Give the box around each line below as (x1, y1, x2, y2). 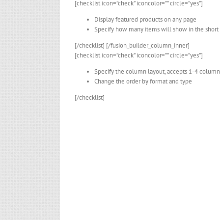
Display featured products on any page (94, 15, 196, 24)
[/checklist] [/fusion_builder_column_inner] (75, 41, 190, 50)
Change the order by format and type (94, 77, 192, 85)
